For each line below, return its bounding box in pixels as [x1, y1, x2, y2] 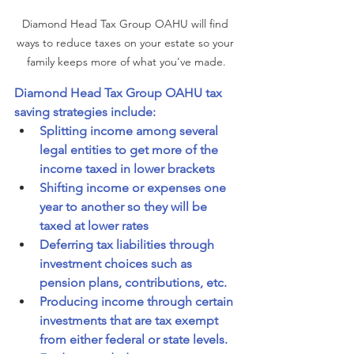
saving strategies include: [14, 104, 156, 120]
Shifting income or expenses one [40, 180, 229, 196]
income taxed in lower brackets [40, 161, 215, 177]
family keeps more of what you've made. [27, 55, 226, 70]
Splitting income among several [40, 123, 221, 139]
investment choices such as [40, 256, 195, 272]
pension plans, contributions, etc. [40, 275, 227, 291]
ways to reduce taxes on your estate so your [16, 36, 237, 51]
